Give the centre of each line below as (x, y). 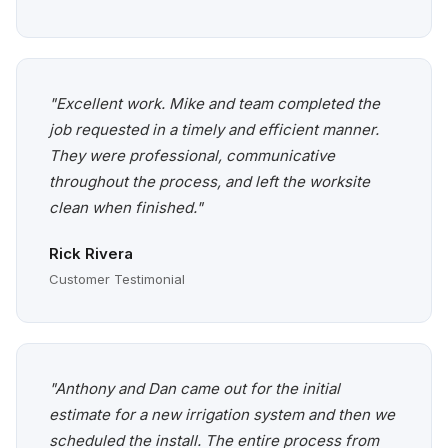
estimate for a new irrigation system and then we (222, 415)
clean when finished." (126, 208)
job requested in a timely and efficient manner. (214, 130)
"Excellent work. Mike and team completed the (214, 104)
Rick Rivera (91, 254)
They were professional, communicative (192, 156)
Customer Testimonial (117, 279)
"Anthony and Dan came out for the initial (194, 389)
